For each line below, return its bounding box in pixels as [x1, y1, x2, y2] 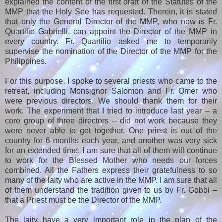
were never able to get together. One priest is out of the [5, 126, 217, 135]
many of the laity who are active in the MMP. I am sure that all [5, 176, 217, 185]
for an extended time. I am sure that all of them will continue [5, 146, 217, 155]
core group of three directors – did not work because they [5, 116, 217, 125]
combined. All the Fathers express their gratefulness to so [5, 166, 217, 175]
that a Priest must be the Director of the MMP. [5, 196, 162, 205]
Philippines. [5, 57, 47, 66]
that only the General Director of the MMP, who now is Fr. [5, 17, 217, 26]
